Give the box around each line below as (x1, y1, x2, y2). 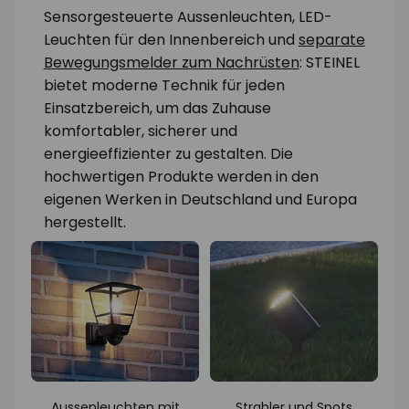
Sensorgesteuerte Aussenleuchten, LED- (43, 6, 332, 28)
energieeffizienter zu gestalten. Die (43, 143, 293, 165)
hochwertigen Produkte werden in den (43, 166, 319, 188)
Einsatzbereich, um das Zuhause (43, 98, 271, 120)
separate (298, 29, 365, 51)
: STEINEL (299, 52, 360, 74)
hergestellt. (43, 212, 126, 234)
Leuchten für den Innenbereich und (43, 29, 299, 51)
